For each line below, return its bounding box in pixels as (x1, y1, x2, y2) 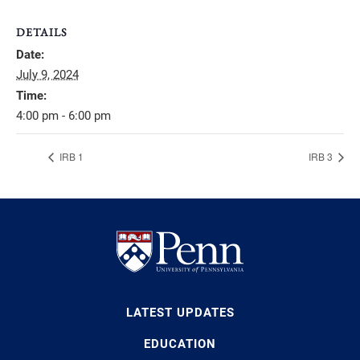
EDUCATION (144, 336, 216, 351)
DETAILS (16, 25, 67, 40)
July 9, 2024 (16, 67, 79, 83)
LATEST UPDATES (125, 305, 235, 320)
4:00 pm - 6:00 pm (16, 108, 111, 124)
